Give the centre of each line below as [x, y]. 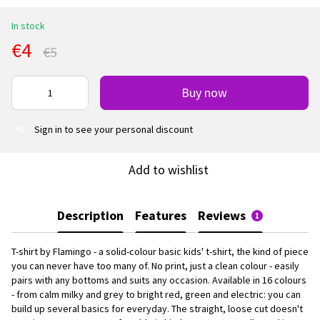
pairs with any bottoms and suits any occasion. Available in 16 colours [159, 280]
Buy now [204, 92]
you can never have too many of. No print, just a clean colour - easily [155, 265]
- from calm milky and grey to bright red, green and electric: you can [156, 294]
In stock [28, 25]
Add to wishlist [169, 169]
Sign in [48, 129]
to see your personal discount [127, 129]
